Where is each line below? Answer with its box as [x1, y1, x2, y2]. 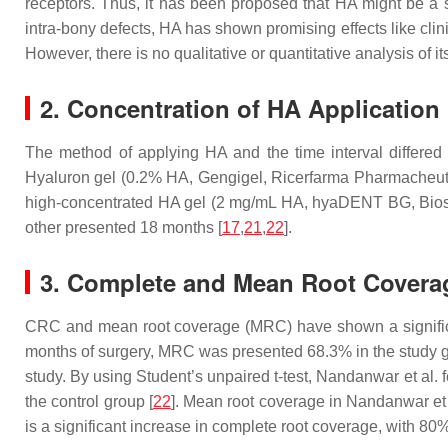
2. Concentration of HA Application [40, 91, 440, 125]
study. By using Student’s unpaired [25, 368, 275, 385]
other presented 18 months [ [25, 219, 222, 236]
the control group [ [25, 393, 153, 410]
